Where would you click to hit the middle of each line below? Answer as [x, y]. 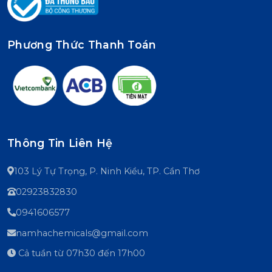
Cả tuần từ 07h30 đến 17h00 [80, 253]
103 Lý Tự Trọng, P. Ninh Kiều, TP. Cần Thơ [107, 171]
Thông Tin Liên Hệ [60, 143]
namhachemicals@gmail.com [82, 233]
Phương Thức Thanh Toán [82, 44]
